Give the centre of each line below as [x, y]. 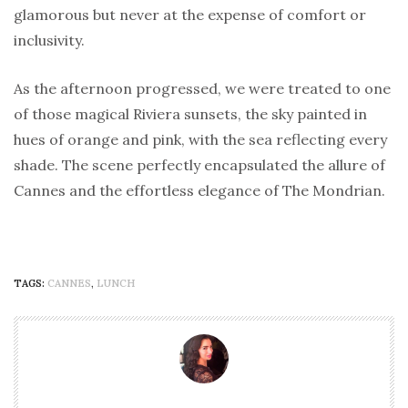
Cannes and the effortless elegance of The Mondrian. [199, 191]
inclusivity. [49, 41]
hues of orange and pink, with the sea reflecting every [200, 140]
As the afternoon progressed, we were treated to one [202, 89]
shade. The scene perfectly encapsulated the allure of [199, 165]
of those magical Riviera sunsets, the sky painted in [190, 114]
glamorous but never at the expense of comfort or [190, 15]
